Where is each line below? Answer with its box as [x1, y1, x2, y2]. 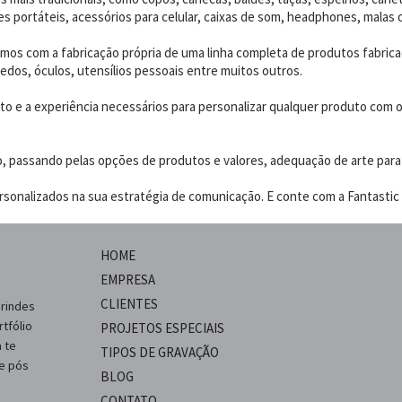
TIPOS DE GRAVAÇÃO [100, 344, 219, 362]
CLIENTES [100, 295, 158, 313]
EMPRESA [100, 271, 155, 289]
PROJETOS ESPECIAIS [100, 319, 224, 337]
